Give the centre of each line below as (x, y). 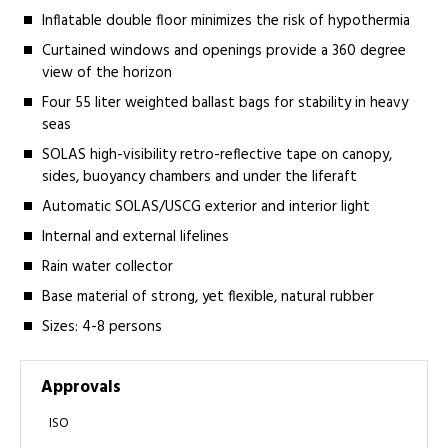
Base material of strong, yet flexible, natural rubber (208, 296)
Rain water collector (108, 266)
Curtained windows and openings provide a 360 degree (224, 50)
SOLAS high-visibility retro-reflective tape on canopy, (217, 154)
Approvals (81, 388)
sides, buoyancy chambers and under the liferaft (200, 176)
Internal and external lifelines (136, 236)
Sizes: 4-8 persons (102, 326)
